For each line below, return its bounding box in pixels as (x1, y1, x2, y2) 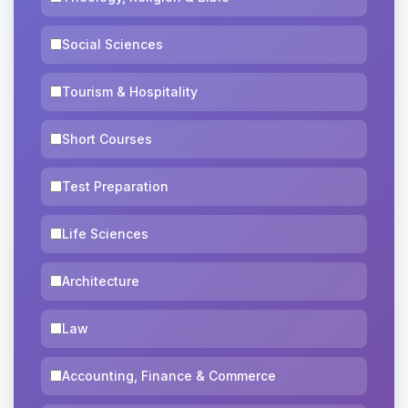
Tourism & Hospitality (62, 83, 198, 99)
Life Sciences (62, 225, 148, 241)
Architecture (62, 272, 139, 289)
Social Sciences (62, 36, 163, 52)
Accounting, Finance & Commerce (62, 367, 276, 383)
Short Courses (62, 130, 152, 147)
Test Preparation (62, 178, 168, 194)
